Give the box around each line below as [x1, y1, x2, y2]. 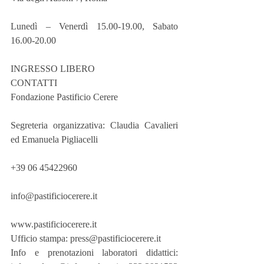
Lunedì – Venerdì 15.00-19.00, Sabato [11, 21, 178, 31]
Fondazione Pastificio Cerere [11, 91, 118, 102]
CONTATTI [11, 77, 57, 88]
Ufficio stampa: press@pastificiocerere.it [11, 233, 161, 243]
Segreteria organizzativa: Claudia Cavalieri [11, 120, 178, 130]
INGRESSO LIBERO [11, 63, 95, 74]
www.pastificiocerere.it [11, 219, 97, 229]
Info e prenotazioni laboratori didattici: [11, 247, 178, 258]
